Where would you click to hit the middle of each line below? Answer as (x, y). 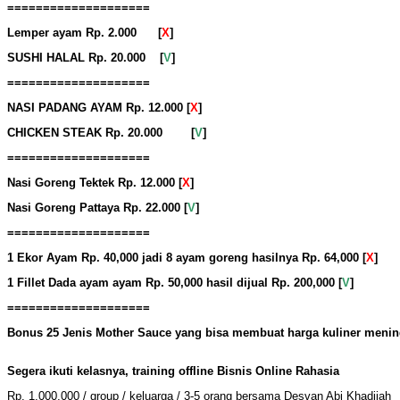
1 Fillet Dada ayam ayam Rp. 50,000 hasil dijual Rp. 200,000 (173, 283)
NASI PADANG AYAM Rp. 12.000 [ (99, 108)
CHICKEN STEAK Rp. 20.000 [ (101, 133)
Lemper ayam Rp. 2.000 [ (84, 33)
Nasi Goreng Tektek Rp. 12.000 (91, 183)
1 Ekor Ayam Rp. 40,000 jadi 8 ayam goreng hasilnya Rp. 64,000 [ (187, 258)
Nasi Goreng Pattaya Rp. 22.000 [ (97, 208)
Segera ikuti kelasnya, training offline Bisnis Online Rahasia (173, 371)
